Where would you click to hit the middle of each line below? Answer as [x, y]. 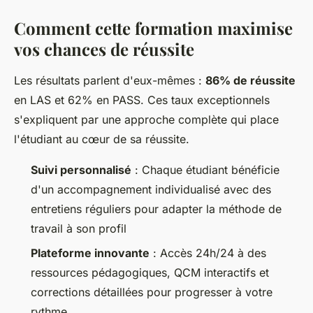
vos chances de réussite [104, 49]
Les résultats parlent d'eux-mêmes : [110, 81]
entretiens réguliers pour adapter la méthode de [156, 209]
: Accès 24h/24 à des [208, 253]
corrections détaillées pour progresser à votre [152, 292]
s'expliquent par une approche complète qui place [146, 120]
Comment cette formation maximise [153, 28]
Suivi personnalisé [81, 170]
